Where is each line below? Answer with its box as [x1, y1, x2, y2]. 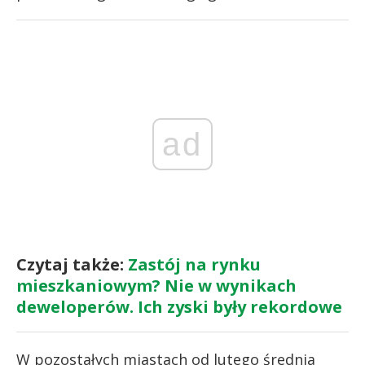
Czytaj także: [16, 253, 128, 275]
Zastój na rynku [128, 253, 261, 275]
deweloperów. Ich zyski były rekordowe [16, 295, 342, 318]
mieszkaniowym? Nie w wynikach [16, 274, 297, 297]
